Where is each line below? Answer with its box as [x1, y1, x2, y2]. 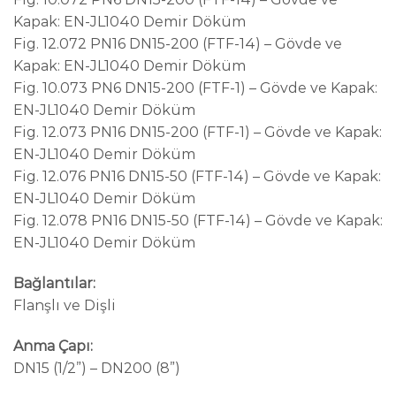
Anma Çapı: [13, 337, 93, 354]
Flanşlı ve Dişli [13, 297, 116, 315]
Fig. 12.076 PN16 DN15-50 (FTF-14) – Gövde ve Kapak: [13, 168, 381, 186]
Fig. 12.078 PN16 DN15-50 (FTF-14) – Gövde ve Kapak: [13, 212, 383, 230]
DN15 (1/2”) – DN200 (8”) [13, 359, 180, 377]
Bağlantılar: [13, 275, 95, 293]
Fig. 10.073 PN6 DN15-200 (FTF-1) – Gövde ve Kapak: [13, 80, 377, 97]
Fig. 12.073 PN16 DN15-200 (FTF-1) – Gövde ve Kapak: [13, 124, 382, 141]
